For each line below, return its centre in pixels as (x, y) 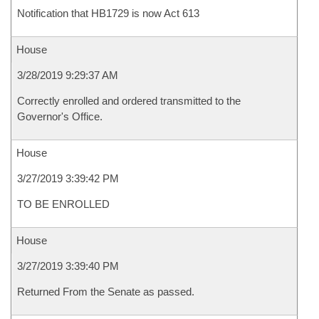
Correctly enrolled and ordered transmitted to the (129, 101)
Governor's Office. (60, 116)
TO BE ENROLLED (63, 204)
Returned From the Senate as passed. (106, 292)
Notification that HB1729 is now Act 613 (108, 13)
